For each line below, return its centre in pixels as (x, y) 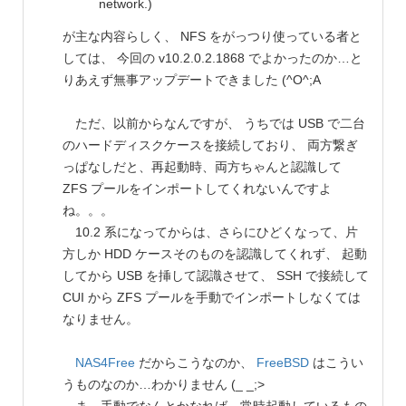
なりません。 (101, 319)
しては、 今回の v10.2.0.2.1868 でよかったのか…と (213, 58)
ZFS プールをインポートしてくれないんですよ (197, 188)
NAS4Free (105, 362)
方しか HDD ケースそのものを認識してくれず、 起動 (215, 253)
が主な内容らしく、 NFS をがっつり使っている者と (212, 36)
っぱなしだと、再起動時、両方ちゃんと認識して (202, 166)
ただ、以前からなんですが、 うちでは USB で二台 (214, 123)
